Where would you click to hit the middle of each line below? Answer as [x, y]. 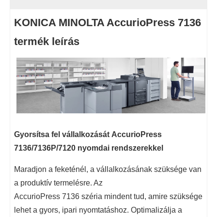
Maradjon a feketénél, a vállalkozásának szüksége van [108, 169]
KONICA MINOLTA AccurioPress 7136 [108, 22]
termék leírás [47, 41]
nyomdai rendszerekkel [120, 148]
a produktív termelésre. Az [58, 183]
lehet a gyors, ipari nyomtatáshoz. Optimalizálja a [98, 210]
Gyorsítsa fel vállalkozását [63, 134]
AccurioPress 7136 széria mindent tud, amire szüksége [108, 196]
